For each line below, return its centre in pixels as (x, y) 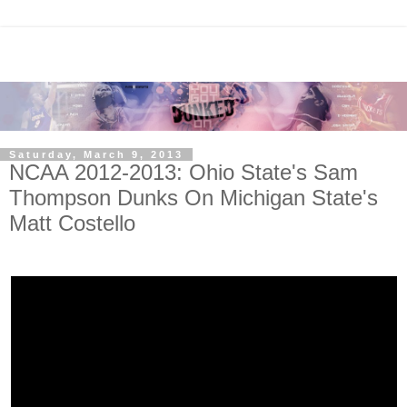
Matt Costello (72, 223)
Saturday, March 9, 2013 (96, 154)
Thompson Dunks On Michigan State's (194, 197)
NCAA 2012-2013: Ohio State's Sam (184, 172)
